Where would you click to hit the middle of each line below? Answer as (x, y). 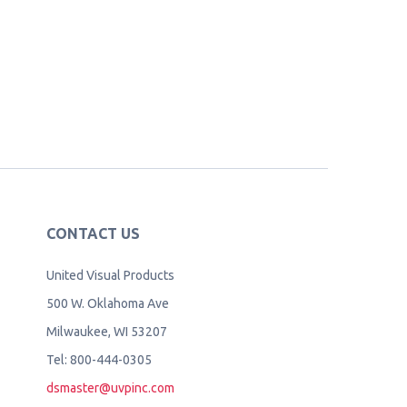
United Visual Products (110, 276)
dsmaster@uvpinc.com (110, 388)
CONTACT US (93, 234)
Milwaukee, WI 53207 (106, 332)
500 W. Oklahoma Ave (107, 304)
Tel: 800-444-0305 (99, 360)
